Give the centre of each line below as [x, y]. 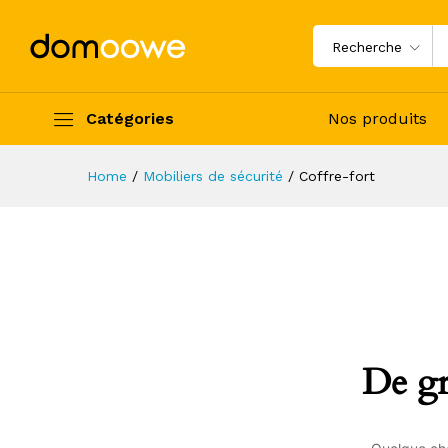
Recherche [367, 47]
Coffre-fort [337, 176]
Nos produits [378, 118]
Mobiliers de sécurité [213, 176]
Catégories [130, 118]
